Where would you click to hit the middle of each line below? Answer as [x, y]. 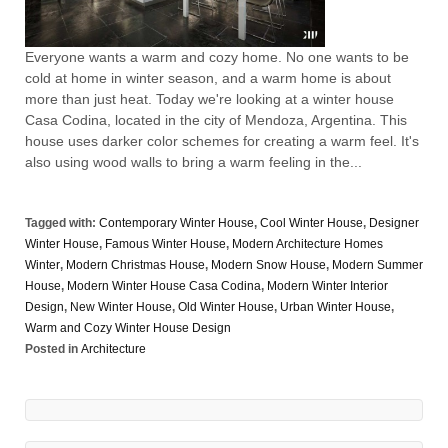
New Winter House [121, 306]
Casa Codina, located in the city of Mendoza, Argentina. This [216, 119]
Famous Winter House [165, 243]
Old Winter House [226, 306]
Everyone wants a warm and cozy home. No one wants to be [217, 56]
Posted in [53, 348]
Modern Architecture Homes [307, 243]
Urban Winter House [335, 306]
